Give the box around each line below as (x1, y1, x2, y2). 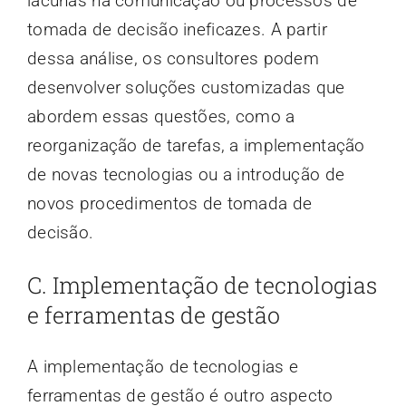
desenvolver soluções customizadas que (26, 77, 345, 99)
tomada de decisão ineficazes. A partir (26, 19, 327, 41)
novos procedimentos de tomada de (26, 193, 313, 215)
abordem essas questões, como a (26, 106, 295, 128)
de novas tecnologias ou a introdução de (26, 164, 345, 186)
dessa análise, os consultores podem (26, 48, 319, 70)
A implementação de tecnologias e (26, 356, 299, 378)
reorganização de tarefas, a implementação (26, 135, 365, 157)
